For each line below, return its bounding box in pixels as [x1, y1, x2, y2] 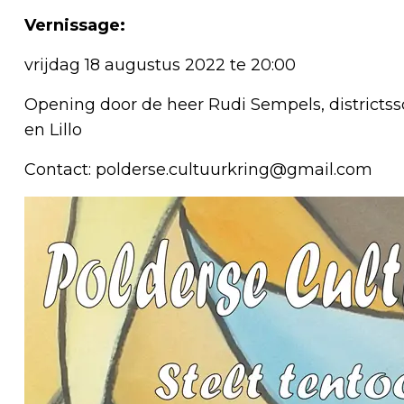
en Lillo [24, 119, 82, 140]
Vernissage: [24, 14, 125, 35]
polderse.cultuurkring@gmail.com [96, 159, 372, 179]
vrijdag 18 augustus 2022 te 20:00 [24, 54, 296, 75]
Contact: [24, 159, 96, 179]
